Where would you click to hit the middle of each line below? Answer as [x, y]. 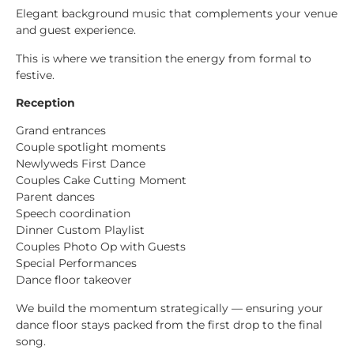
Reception [45, 103]
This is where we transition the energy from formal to [164, 58]
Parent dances [55, 197]
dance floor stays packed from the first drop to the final [169, 324]
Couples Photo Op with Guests [101, 247]
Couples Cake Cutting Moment [101, 181]
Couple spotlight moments [91, 147]
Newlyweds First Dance [81, 164]
